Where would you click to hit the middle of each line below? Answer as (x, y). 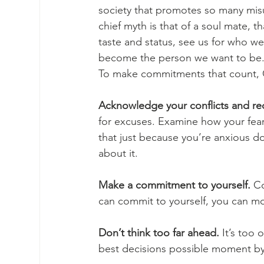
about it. (120, 153)
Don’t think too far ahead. (159, 233)
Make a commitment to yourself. (174, 185)
